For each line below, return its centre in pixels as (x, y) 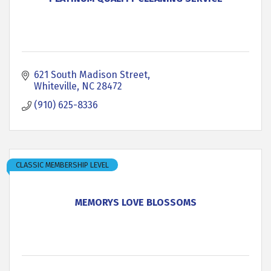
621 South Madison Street (91, 75)
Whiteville (55, 86)
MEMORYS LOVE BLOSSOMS (135, 202)
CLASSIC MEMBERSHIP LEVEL (62, 165)
